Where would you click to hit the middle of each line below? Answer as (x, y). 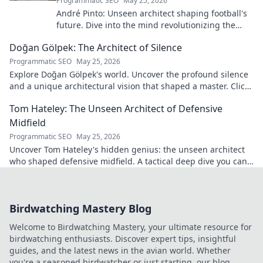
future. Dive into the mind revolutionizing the (146, 25)
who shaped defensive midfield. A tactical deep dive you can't (131, 161)
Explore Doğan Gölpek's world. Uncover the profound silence (129, 74)
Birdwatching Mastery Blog (80, 208)
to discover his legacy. (53, 98)
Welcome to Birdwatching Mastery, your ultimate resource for (131, 227)
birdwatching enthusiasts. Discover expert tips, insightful (123, 239)
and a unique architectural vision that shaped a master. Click (129, 86)
